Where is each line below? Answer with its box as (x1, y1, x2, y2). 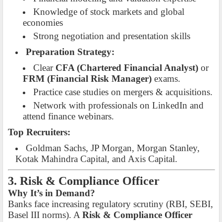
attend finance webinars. (23, 111, 114, 122)
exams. (152, 73, 180, 84)
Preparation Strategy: (26, 47, 114, 57)
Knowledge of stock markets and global (33, 6, 184, 17)
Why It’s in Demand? (8, 188, 95, 199)
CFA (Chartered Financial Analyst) (55, 62, 198, 73)
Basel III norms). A (8, 210, 82, 221)
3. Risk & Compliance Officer (8, 174, 160, 188)
